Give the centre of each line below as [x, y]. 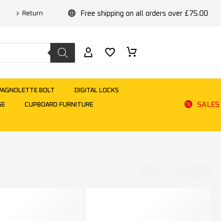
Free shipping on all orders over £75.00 [144, 13]
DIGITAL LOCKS [97, 91]
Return [33, 13]
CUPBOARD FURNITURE [59, 105]
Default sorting [150, 173]
